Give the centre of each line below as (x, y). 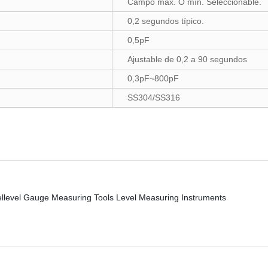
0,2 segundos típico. (166, 21)
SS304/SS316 (154, 98)
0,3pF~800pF (153, 78)
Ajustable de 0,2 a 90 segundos (187, 59)
